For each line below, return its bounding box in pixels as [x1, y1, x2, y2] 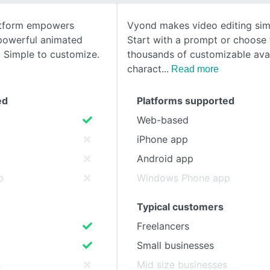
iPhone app [137, 133, 188, 145]
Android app [137, 152, 193, 165]
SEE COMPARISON [47, 31, 117, 40]
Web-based [137, 114, 189, 126]
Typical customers [137, 201, 224, 213]
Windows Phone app [137, 172, 230, 184]
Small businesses [137, 239, 214, 251]
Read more [171, 64, 219, 74]
